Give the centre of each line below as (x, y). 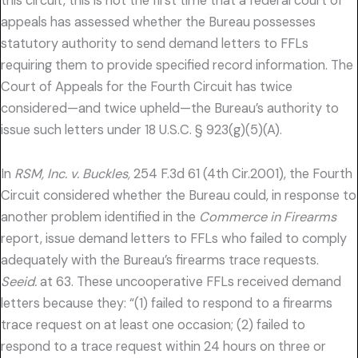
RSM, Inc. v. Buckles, (72, 174)
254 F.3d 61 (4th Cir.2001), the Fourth (241, 174)
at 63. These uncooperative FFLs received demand (189, 282)
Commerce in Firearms (268, 217)
